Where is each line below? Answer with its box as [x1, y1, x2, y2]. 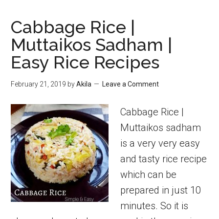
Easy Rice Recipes [11, 52, 160, 72]
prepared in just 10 [120, 184, 201, 196]
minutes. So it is [120, 200, 189, 212]
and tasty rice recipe [120, 153, 207, 165]
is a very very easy [120, 137, 200, 149]
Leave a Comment [102, 80, 159, 88]
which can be [120, 169, 177, 180]
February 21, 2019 [11, 80, 66, 88]
